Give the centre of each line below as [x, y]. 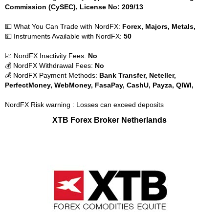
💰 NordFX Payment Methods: [52, 75]
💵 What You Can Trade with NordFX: [64, 26]
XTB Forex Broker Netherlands [109, 120]
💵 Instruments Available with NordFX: [64, 36]
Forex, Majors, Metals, [159, 26]
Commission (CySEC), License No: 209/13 [74, 7]
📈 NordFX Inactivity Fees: [46, 56]
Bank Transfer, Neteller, [138, 75]
